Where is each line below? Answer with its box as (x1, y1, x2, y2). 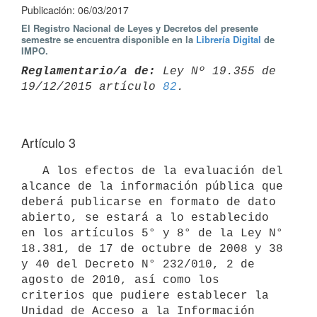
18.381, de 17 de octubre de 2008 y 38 (21, 242, 283, 255)
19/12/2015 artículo (21, 80, 163, 93)
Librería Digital (196, 33, 261, 46)
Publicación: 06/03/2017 (21, 3, 129, 17)
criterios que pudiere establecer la (21, 289, 269, 302)
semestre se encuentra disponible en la (21, 33, 196, 46)
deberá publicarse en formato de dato (21, 195, 276, 209)
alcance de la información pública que (21, 180, 283, 193)
